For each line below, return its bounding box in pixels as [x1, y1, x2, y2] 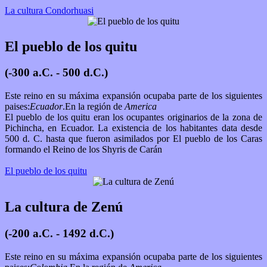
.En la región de [63, 101, 125, 112]
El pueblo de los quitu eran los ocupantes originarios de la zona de [5, 112, 262, 123]
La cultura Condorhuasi [5, 5, 94, 15]
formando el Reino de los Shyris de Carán [5, 144, 164, 155]
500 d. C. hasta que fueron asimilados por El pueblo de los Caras [5, 133, 262, 144]
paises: [5, 101, 30, 112]
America [125, 101, 157, 112]
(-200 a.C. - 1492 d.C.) [5, 226, 114, 240]
